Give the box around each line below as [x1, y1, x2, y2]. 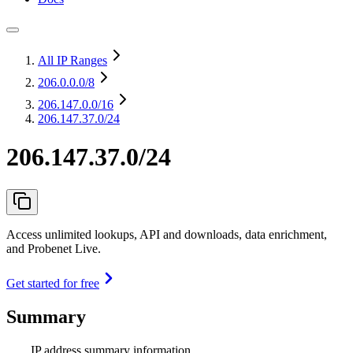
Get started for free [6, 276, 99, 290]
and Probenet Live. [6, 241, 101, 255]
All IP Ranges [38, 54, 107, 67]
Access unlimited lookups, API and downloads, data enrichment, [6, 227, 327, 241]
